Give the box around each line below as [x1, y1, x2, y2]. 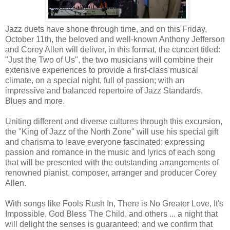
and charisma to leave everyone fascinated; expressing [5, 137, 205, 146]
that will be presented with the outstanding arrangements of [5, 158, 219, 167]
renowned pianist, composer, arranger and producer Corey [5, 168, 217, 177]
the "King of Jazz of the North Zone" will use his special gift [5, 127, 218, 136]
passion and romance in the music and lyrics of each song [5, 147, 215, 157]
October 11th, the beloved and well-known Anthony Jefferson [5, 34, 225, 44]
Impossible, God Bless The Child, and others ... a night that [5, 209, 218, 218]
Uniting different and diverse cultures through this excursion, [5, 117, 222, 126]
